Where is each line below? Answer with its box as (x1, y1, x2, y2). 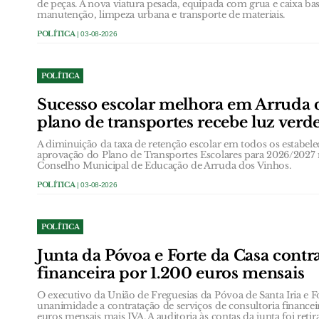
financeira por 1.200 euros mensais (37, 263, 305, 283)
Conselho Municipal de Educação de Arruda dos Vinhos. (37, 159, 291, 172)
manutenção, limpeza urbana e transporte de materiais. (37, 8, 286, 21)
